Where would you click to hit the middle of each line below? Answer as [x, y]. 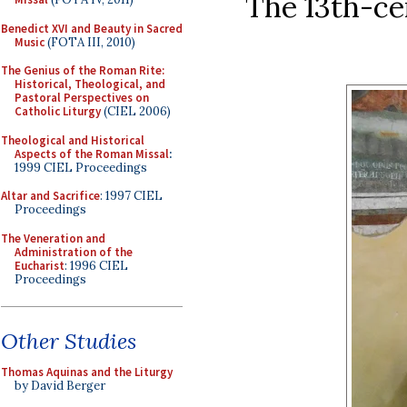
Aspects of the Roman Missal [92, 154]
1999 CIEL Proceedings [81, 167]
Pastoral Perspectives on [82, 98]
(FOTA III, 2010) [90, 42]
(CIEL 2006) [136, 111]
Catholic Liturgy [58, 111]
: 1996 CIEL [96, 265]
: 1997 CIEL [131, 196]
